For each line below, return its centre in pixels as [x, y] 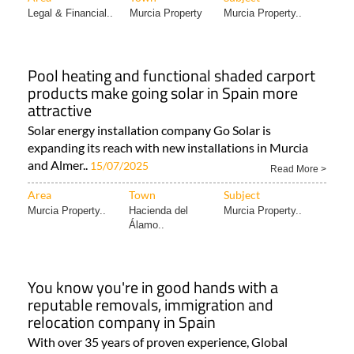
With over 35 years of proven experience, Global [158, 342]
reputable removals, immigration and [151, 305]
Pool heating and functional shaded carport [171, 76]
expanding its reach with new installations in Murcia [168, 148]
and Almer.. [59, 165]
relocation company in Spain [122, 322]
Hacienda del [158, 211]
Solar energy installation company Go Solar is [149, 130]
